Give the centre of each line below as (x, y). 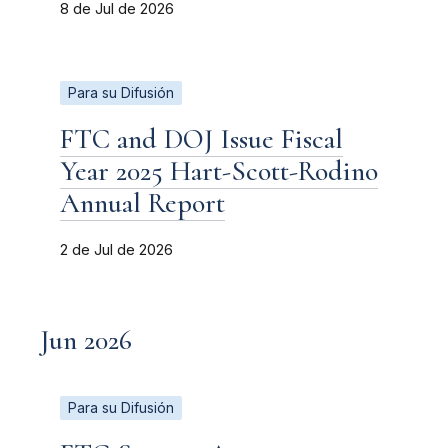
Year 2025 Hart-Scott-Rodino (219, 170)
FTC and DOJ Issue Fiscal (201, 138)
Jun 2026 (86, 339)
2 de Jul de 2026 (116, 249)
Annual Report (142, 202)
